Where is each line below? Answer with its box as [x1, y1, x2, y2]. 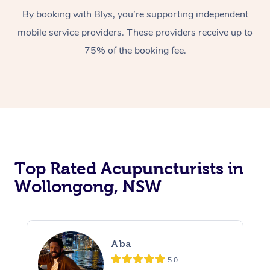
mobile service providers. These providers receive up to [17, 26, 253, 39]
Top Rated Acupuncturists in [14, 159, 243, 178]
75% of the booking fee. [84, 44, 186, 57]
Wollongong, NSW [14, 177, 162, 196]
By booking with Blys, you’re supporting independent [22, 8, 248, 21]
